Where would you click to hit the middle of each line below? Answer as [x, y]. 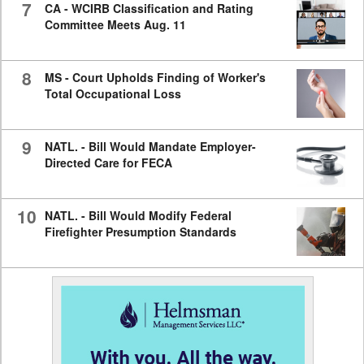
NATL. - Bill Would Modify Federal [138, 216]
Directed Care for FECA [108, 163]
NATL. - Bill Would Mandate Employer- [150, 147]
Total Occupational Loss [113, 94]
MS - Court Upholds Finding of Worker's [155, 78]
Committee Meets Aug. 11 [115, 25]
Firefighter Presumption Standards [140, 232]
